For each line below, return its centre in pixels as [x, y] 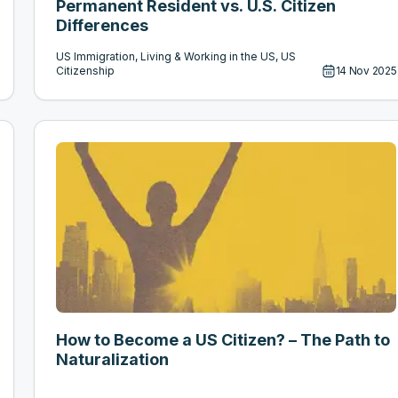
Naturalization [113, 360]
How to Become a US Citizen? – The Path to [223, 340]
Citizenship [86, 71]
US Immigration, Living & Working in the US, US [176, 57]
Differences [103, 26]
